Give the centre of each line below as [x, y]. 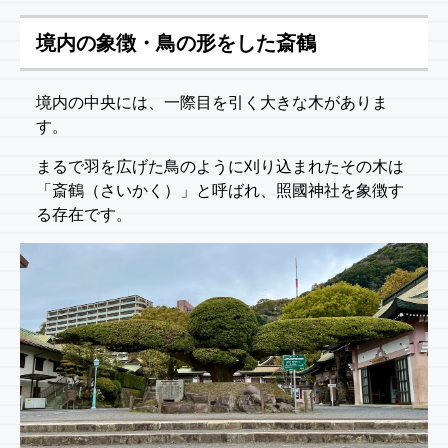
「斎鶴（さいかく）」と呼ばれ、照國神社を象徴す [220, 191]
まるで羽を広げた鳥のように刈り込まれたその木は [220, 167]
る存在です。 [84, 215]
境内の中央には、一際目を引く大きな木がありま [212, 103]
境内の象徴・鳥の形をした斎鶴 [176, 43]
